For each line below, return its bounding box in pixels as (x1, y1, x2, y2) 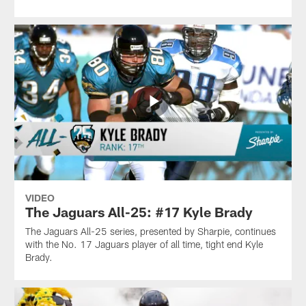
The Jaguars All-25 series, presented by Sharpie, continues (25, 225, 276, 238)
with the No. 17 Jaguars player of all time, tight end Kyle (25, 238, 263, 251)
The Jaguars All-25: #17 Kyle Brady (25, 204, 253, 221)
